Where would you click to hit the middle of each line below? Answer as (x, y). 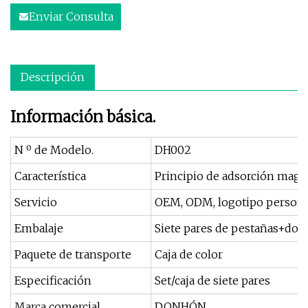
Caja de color (189, 254)
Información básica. (83, 117)
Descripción (53, 77)
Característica (50, 176)
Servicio (36, 202)
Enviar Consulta (71, 16)
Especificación (53, 280)
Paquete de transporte (73, 254)
